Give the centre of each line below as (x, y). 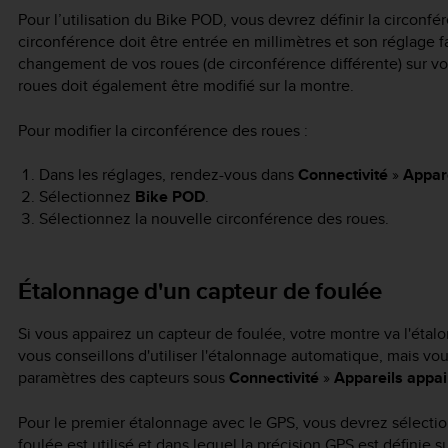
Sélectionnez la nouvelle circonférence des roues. (213, 219)
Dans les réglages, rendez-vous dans (168, 175)
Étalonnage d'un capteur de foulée (200, 291)
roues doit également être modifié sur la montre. (186, 86)
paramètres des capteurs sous (123, 378)
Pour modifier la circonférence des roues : (163, 130)
